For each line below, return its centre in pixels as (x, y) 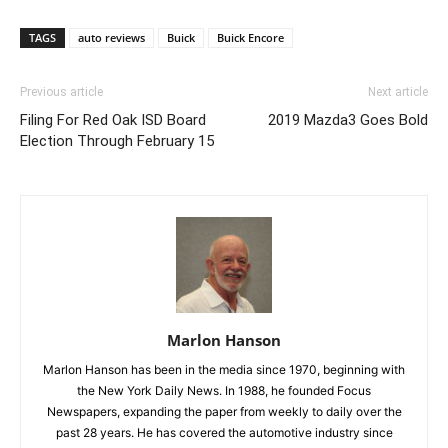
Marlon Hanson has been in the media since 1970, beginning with (224, 369)
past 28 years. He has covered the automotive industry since (224, 432)
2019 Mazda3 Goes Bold (348, 119)
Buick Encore (250, 37)
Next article (398, 91)
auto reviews (111, 37)
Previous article (61, 91)
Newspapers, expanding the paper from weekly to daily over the (224, 411)
